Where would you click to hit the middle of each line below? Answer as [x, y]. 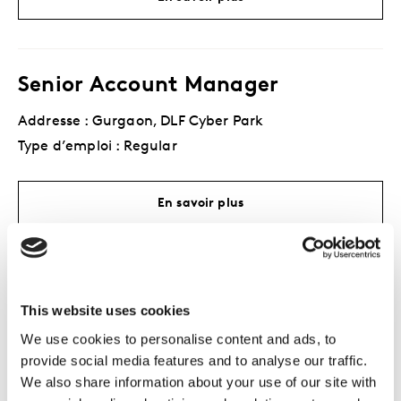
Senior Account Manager [149, 86]
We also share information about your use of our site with [199, 381]
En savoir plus [200, 204]
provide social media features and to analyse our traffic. [194, 360]
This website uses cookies [106, 311]
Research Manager [116, 292]
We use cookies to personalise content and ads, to [179, 338]
